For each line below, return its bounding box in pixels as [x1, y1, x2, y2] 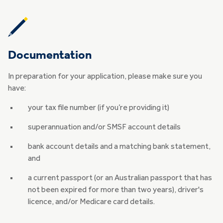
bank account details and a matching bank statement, [28, 143, 211, 151]
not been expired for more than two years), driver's [28, 186, 204, 195]
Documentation [8, 50, 92, 62]
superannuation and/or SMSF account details [28, 123, 181, 132]
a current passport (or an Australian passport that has [28, 174, 212, 183]
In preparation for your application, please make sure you [8, 73, 202, 81]
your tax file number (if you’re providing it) [28, 104, 169, 112]
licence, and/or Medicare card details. [28, 198, 155, 207]
